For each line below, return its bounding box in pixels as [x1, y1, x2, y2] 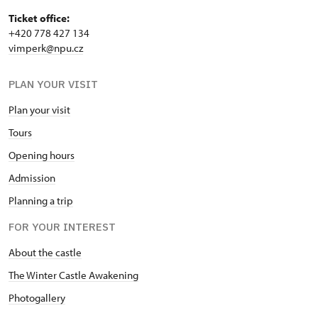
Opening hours [9, 148, 75, 163]
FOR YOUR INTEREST [9, 220, 116, 234]
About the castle [9, 246, 82, 260]
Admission [9, 171, 55, 185]
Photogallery [9, 291, 65, 305]
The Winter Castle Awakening [9, 268, 138, 283]
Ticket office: [9, 11, 70, 26]
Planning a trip [9, 194, 73, 208]
